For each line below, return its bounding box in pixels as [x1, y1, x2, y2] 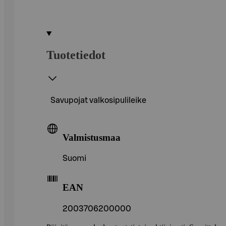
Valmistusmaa [63, 132, 121, 143]
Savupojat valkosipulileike [50, 96, 146, 104]
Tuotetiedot [46, 48, 105, 62]
